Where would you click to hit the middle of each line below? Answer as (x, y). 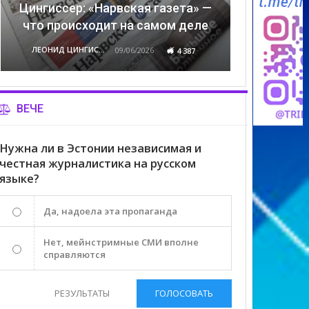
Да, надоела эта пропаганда (111, 211)
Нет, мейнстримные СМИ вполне (121, 242)
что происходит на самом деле (116, 25)
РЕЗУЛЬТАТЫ (82, 293)
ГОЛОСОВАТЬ (185, 293)
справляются (75, 254)
